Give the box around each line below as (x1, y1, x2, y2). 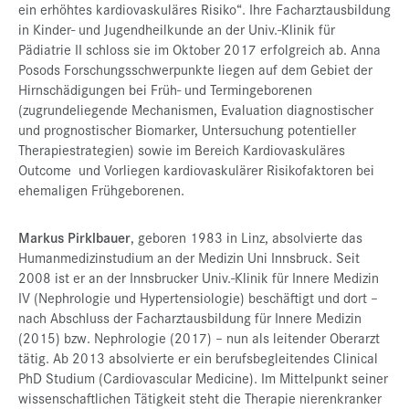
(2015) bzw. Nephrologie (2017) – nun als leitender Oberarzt (18, 328, 380, 347)
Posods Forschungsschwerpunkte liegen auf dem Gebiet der (18, 59, 372, 79)
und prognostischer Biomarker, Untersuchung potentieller (18, 120, 356, 139)
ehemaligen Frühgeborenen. (18, 180, 184, 199)
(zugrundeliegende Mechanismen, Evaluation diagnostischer (18, 100, 373, 119)
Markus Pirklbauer (18, 227, 131, 246)
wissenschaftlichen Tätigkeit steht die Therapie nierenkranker (18, 388, 382, 407)
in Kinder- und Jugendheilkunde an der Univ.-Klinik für (18, 19, 335, 38)
